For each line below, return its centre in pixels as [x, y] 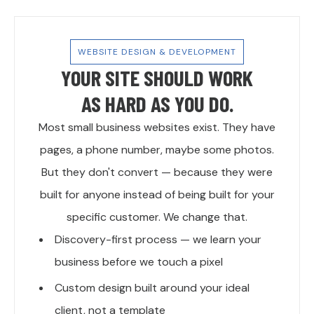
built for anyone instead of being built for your [157, 195]
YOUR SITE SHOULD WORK [157, 78]
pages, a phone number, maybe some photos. [157, 150]
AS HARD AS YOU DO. [157, 104]
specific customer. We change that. [157, 217]
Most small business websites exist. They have [157, 128]
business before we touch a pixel [139, 262]
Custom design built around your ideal [152, 288]
